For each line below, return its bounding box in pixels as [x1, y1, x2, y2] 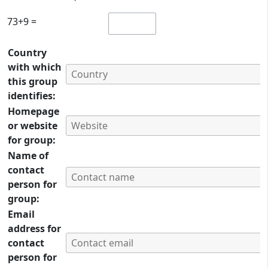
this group [8, 75, 57, 89]
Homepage [8, 105, 59, 118]
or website [8, 119, 57, 133]
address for [8, 222, 61, 236]
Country [8, 46, 47, 60]
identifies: [8, 89, 56, 103]
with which [8, 60, 62, 74]
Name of [8, 149, 48, 163]
